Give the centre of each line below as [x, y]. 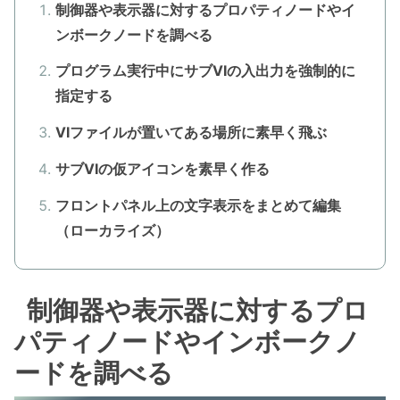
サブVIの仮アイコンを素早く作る [162, 168]
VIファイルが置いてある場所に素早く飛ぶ [191, 133]
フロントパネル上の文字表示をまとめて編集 [198, 205]
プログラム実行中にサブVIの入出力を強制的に [205, 71]
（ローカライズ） [112, 230]
